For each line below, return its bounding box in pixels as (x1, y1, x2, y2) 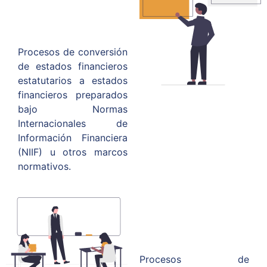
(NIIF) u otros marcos (18, 146, 128, 158)
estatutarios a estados (18, 74, 128, 86)
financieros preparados (18, 89, 128, 101)
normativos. (18, 160, 71, 172)
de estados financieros (18, 60, 128, 72)
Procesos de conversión (18, 46, 128, 58)
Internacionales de (18, 117, 128, 129)
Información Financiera (18, 132, 128, 144)
